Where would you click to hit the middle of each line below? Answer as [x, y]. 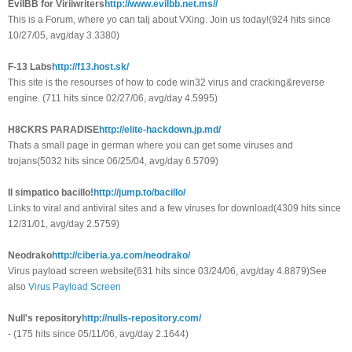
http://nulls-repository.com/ [141, 319]
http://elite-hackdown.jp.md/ [160, 130]
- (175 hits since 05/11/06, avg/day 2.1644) [98, 334]
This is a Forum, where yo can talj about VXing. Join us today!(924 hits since [169, 20]
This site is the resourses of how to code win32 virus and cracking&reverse [166, 83]
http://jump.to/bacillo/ [139, 193]
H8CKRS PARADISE [53, 130]
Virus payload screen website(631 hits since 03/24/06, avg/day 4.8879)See [167, 271]
